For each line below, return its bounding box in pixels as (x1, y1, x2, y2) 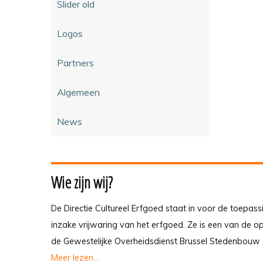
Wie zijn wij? (51, 171, 113, 193)
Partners (57, 56, 94, 69)
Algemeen (57, 86, 100, 98)
